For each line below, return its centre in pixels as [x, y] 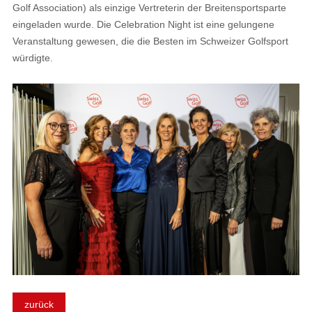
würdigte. [32, 58]
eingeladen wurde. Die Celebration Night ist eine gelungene [143, 25]
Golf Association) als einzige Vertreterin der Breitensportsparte [149, 8]
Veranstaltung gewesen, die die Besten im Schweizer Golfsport [150, 41]
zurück [39, 305]
